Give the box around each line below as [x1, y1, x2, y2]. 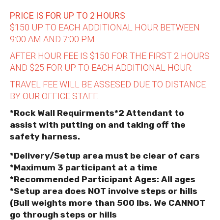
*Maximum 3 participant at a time [10, 162, 158, 172]
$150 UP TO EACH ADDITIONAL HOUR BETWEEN [10, 22, 200, 32]
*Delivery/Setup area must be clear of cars [10, 150, 200, 161]
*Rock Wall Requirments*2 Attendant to [10, 108, 184, 118]
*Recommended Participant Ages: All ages [10, 174, 195, 184]
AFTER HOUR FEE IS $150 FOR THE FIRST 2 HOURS [10, 50, 210, 61]
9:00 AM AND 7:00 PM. [10, 33, 96, 44]
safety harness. [10, 131, 80, 141]
